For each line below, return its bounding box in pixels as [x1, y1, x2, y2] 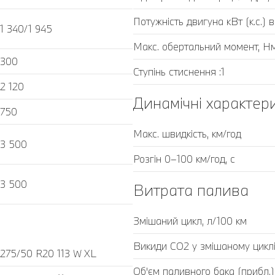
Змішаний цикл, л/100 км [133, 214, 247, 227]
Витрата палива [133, 179, 249, 200]
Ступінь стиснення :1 [133, 64, 225, 78]
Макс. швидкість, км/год [133, 126, 241, 140]
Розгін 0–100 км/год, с [133, 152, 235, 165]
